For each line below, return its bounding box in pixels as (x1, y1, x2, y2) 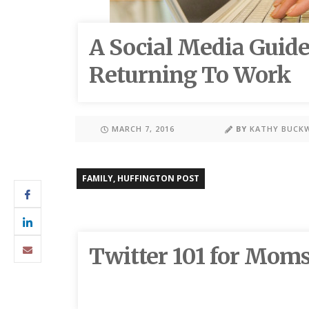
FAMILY (81, 172, 113, 185)
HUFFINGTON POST (117, 172, 199, 185)
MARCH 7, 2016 (111, 123, 175, 134)
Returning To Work (88, 61, 291, 90)
